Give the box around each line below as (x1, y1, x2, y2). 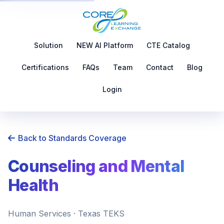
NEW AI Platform (76, 41, 133, 49)
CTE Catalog (146, 41, 190, 49)
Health (8, 175, 59, 195)
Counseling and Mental (8, 156, 184, 176)
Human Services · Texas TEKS (8, 208, 124, 218)
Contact (146, 63, 174, 71)
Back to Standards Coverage (18, 133, 127, 143)
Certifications (21, 63, 69, 71)
